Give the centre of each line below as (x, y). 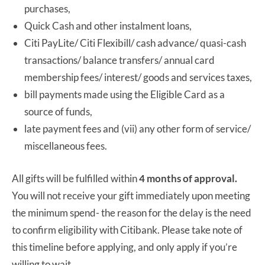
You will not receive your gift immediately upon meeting (131, 195)
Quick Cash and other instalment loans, (108, 25)
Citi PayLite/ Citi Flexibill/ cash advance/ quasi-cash (135, 43)
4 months (160, 178)
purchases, (47, 8)
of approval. (210, 178)
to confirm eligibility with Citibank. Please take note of (127, 230)
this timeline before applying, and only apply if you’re (125, 247)
